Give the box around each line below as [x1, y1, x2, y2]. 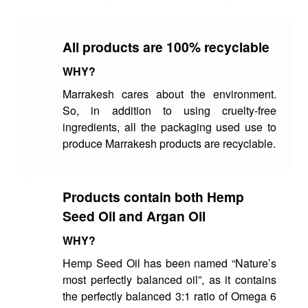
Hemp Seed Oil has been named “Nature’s [63, 255, 276, 272]
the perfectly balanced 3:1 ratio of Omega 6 [63, 288, 276, 305]
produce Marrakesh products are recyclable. [63, 135, 276, 152]
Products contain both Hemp [63, 187, 245, 206]
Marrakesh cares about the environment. [63, 86, 276, 102]
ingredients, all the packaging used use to [63, 119, 276, 135]
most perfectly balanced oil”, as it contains [63, 272, 276, 288]
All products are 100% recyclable [63, 37, 270, 56]
